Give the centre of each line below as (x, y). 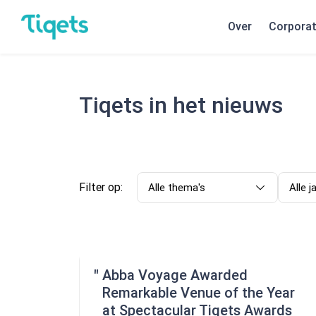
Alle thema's (177, 188)
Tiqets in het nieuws (181, 105)
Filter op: (101, 187)
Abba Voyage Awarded (175, 275)
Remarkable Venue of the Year (199, 293)
